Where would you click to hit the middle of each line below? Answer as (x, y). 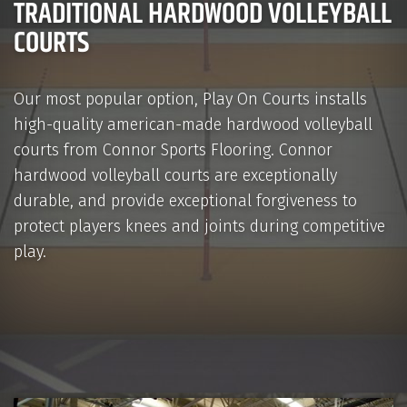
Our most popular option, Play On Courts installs (190, 100)
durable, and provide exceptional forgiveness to (185, 202)
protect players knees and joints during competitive (199, 228)
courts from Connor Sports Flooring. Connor (173, 151)
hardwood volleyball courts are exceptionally (175, 177)
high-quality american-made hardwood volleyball (193, 126)
